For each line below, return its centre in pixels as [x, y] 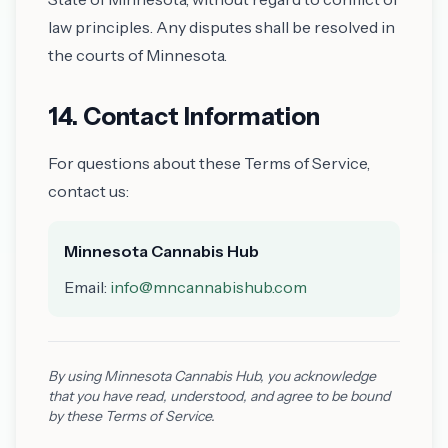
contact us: [88, 191]
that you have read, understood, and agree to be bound [219, 396]
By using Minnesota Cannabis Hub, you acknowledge [212, 376]
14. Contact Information [184, 116]
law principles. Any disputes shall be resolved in [221, 27]
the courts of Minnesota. [137, 55]
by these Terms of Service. [131, 416]
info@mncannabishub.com [208, 287]
